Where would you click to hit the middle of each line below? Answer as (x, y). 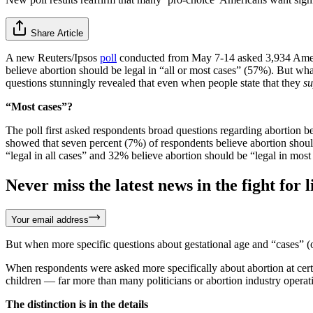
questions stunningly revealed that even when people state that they (154, 82)
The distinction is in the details (77, 304)
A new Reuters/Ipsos (53, 57)
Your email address (50, 219)
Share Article (57, 33)
